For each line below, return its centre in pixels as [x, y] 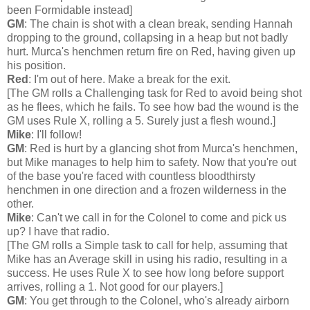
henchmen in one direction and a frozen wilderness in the [147, 190]
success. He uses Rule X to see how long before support [145, 273]
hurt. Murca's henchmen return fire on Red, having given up [151, 51]
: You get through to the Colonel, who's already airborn [157, 300]
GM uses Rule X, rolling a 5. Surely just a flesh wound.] [141, 120]
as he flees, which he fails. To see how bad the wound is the [153, 107]
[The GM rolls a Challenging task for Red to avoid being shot [154, 93]
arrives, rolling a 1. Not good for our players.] [115, 286]
